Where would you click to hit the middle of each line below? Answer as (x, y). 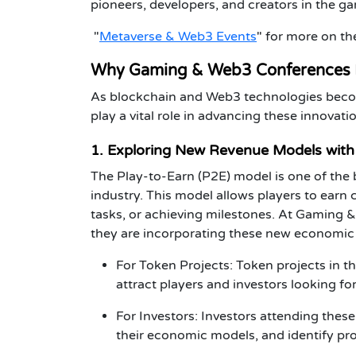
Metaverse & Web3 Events (178, 36)
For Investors (155, 316)
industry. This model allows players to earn (221, 195)
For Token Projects (173, 265)
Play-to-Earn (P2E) (174, 176)
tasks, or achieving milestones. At (193, 214)
